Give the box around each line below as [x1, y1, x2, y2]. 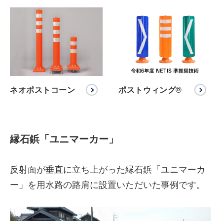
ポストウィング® [118, 85, 182, 94]
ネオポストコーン [10, 85, 75, 94]
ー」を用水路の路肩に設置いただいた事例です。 [10, 180, 205, 190]
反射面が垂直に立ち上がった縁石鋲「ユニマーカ [10, 164, 205, 175]
